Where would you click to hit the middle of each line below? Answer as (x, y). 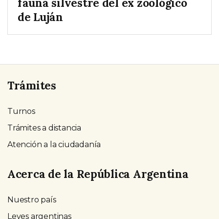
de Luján (40, 17)
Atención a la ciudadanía (54, 144)
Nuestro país (32, 200)
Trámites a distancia (44, 128)
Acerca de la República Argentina (98, 174)
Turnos (21, 111)
